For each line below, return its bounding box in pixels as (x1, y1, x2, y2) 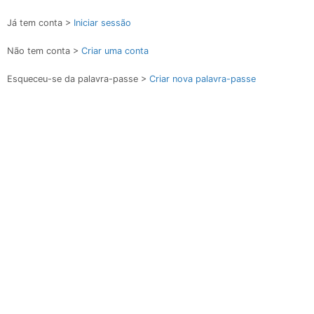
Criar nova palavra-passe (149, 74, 256, 84)
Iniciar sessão (74, 18, 131, 28)
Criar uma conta (81, 46, 149, 56)
